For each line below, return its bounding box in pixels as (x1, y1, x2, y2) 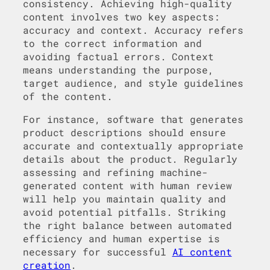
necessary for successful (23, 245, 172, 258)
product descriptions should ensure (23, 125, 226, 139)
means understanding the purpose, (23, 63, 214, 76)
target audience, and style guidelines (23, 76, 244, 89)
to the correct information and (23, 36, 202, 49)
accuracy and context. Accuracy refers (23, 23, 244, 36)
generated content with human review (23, 178, 232, 192)
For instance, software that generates (23, 112, 244, 125)
